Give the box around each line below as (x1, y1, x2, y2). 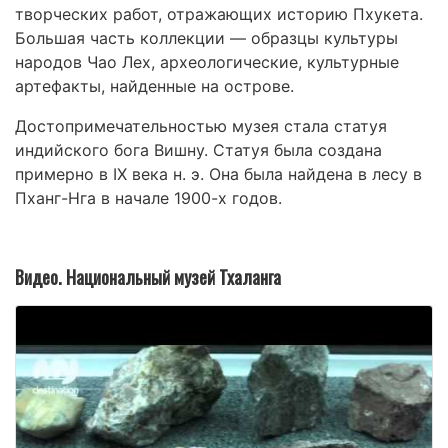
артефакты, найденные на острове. (15, 75, 294, 96)
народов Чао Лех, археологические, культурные (15, 51, 399, 72)
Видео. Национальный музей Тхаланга (15, 263, 281, 290)
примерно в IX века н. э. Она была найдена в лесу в (15, 163, 422, 184)
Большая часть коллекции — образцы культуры (15, 27, 398, 48)
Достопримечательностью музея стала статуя (15, 115, 387, 136)
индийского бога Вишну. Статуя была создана (15, 139, 382, 160)
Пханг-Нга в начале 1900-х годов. (15, 187, 282, 208)
